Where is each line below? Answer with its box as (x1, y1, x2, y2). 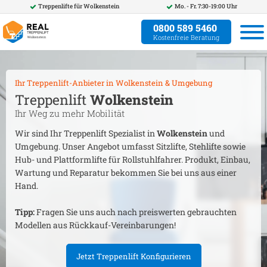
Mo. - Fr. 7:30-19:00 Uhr (175, 2, 238, 10)
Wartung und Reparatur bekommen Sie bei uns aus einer (15, 167, 237, 178)
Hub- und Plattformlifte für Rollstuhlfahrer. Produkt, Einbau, (15, 154, 250, 165)
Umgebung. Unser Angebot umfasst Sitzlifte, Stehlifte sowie (15, 141, 246, 152)
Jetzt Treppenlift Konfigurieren (76, 251, 191, 262)
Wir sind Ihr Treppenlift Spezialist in (15, 128, 157, 139)
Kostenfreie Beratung (153, 33, 219, 42)
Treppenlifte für (38, 2, 83, 10)
